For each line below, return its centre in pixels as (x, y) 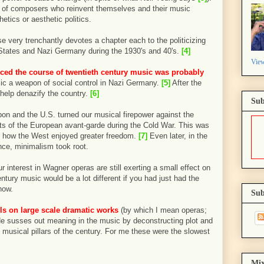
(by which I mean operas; (163, 210)
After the (186, 83)
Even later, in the (177, 136)
